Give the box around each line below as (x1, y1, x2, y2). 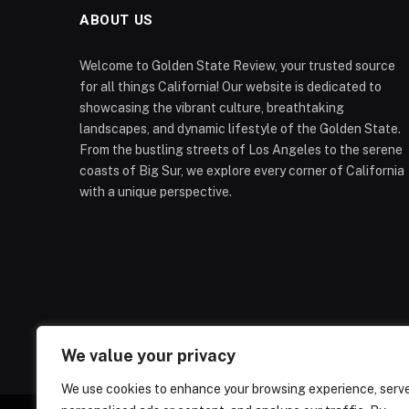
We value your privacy (61, 346, 236, 365)
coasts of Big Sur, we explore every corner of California (79, 163, 404, 178)
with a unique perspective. (79, 184, 232, 199)
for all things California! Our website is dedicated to (79, 79, 382, 94)
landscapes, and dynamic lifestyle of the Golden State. (79, 121, 401, 136)
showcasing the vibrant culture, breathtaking (79, 100, 344, 115)
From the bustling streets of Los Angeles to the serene (79, 142, 403, 157)
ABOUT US (79, 11, 153, 28)
